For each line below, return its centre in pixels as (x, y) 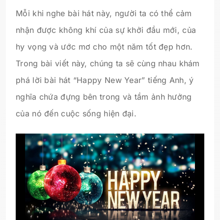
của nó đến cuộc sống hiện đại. (76, 113)
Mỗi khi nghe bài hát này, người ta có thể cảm (104, 13)
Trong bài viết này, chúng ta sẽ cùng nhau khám (108, 63)
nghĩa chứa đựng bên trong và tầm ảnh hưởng (104, 96)
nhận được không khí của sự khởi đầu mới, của (106, 30)
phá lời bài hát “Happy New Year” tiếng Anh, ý (105, 80)
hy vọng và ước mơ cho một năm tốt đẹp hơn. (104, 46)
